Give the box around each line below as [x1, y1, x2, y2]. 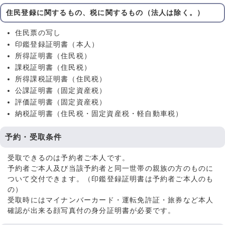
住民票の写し [15, 29, 61, 37]
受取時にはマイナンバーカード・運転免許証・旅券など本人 [8, 196, 214, 204]
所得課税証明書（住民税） [15, 75, 107, 83]
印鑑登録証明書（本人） [15, 41, 99, 49]
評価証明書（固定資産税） [15, 98, 107, 106]
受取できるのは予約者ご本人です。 [8, 154, 130, 162]
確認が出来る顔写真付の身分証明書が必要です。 [8, 207, 176, 215]
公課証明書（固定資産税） [15, 87, 107, 95]
